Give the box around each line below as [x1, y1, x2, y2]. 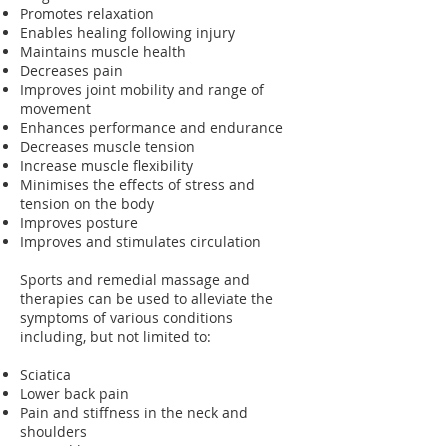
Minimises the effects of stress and [20, 175, 255, 194]
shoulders [20, 422, 87, 441]
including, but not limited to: [20, 327, 211, 346]
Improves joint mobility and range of [20, 80, 264, 99]
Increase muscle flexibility [20, 156, 193, 175]
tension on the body [20, 194, 154, 213]
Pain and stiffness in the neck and [20, 403, 248, 422]
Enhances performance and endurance [20, 118, 283, 137]
